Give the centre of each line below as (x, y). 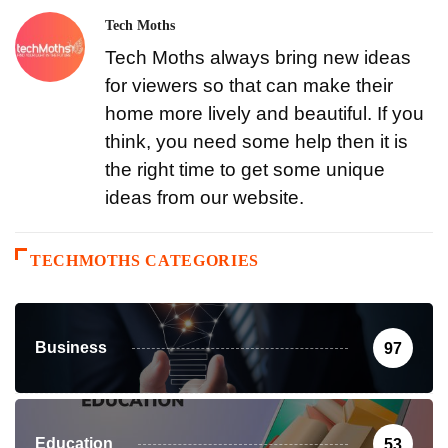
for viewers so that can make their (249, 86)
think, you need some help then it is (256, 142)
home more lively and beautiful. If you (264, 114)
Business (71, 348)
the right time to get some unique (245, 170)
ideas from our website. (204, 198)
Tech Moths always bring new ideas (258, 58)
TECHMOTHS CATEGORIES (144, 261)
